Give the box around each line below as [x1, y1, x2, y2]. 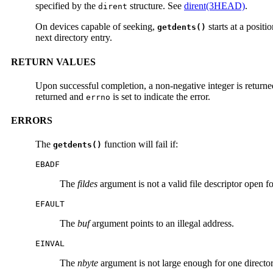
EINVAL [35, 239, 65, 249]
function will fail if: [102, 139, 178, 150]
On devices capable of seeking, [35, 21, 157, 32]
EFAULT [35, 199, 65, 209]
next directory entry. [35, 32, 112, 43]
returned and [35, 91, 86, 102]
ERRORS [11, 115, 52, 126]
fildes [77, 179, 97, 190]
